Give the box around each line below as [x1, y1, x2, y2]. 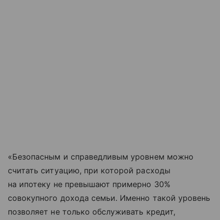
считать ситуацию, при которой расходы [8, 165, 170, 175]
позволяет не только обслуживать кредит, [8, 206, 175, 217]
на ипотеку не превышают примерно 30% [8, 179, 170, 189]
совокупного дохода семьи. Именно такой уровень [8, 192, 211, 203]
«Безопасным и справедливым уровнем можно [8, 151, 193, 162]
